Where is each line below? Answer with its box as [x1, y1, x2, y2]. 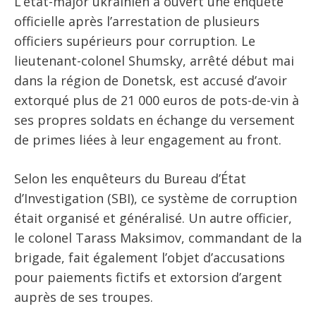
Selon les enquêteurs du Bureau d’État [14, 169, 246, 187]
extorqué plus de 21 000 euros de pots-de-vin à [14, 91, 299, 109]
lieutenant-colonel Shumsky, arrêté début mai [14, 51, 294, 69]
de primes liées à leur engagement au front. [14, 130, 281, 148]
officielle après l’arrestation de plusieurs [14, 12, 260, 30]
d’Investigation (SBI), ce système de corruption [14, 189, 297, 207]
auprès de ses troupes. [14, 288, 153, 305]
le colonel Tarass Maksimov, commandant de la [14, 229, 302, 246]
